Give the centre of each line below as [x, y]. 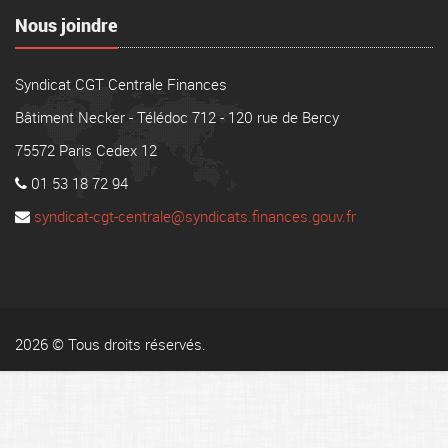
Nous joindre [66, 25]
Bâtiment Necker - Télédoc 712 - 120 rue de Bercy [177, 117]
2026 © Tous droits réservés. [110, 344]
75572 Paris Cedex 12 [86, 150]
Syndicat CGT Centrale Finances [121, 84]
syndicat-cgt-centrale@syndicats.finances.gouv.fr [195, 216]
